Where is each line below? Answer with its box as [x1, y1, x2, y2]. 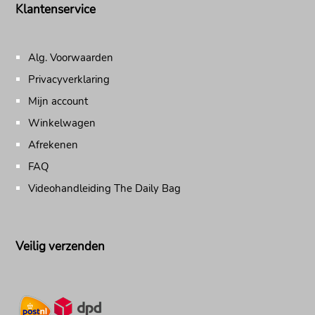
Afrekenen [28, 138, 79, 152]
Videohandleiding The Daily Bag [28, 181, 181, 195]
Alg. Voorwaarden [28, 51, 114, 65]
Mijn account [28, 94, 89, 108]
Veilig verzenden [15, 238, 105, 255]
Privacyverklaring [28, 72, 110, 86]
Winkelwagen [28, 116, 96, 130]
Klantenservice [15, 1, 96, 18]
